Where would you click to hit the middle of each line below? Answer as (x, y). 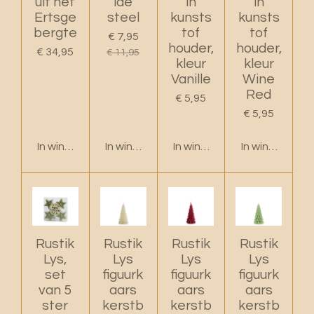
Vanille (191, 79)
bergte (55, 33)
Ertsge (55, 17)
